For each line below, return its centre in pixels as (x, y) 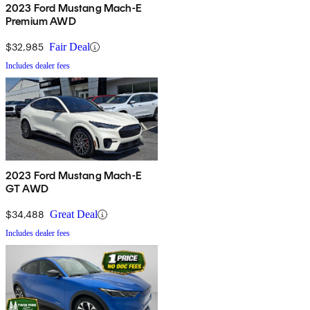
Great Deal (74, 215)
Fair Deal (70, 47)
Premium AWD (41, 21)
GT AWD (27, 189)
